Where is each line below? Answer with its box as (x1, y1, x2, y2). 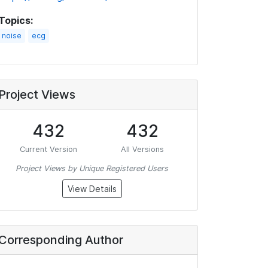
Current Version (20, 145, 78, 154)
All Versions (120, 145, 164, 154)
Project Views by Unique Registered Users (16, 164, 168, 173)
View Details (67, 184, 117, 194)
